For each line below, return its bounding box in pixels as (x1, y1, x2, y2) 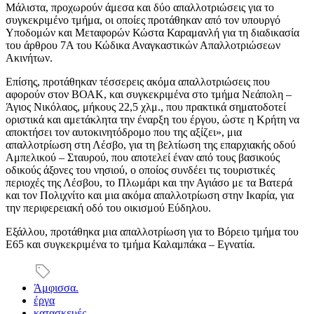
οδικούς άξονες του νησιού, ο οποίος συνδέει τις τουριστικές (6, 163, 275, 176)
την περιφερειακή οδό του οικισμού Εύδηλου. (6, 201, 211, 214)
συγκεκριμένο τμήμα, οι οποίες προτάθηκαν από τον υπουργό (6, 13, 280, 26)
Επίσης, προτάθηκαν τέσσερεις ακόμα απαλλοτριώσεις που (6, 75, 270, 88)
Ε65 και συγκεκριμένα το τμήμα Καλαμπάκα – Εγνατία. (6, 238, 255, 250)
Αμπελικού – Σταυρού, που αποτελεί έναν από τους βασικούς (6, 151, 280, 163)
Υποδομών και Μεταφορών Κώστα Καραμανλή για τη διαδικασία (6, 26, 299, 39)
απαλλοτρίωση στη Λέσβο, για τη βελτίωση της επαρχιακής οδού (6, 138, 296, 151)
